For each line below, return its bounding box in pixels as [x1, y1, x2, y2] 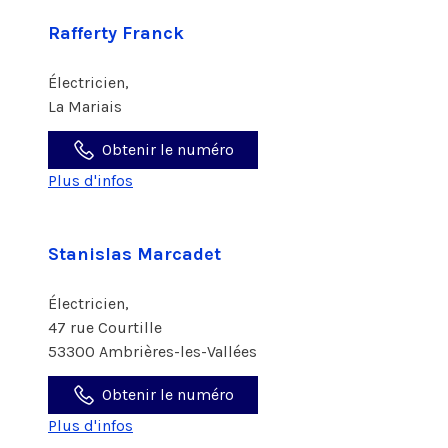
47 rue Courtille [48, 318, 166, 337]
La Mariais [48, 97, 126, 116]
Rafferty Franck [48, 22, 184, 44]
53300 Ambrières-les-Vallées [48, 342, 257, 361]
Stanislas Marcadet [48, 243, 221, 265]
